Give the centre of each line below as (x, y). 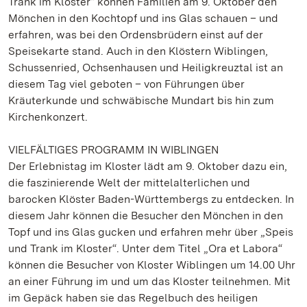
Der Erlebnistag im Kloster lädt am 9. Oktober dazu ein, (148, 166)
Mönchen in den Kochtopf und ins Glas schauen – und (143, 18)
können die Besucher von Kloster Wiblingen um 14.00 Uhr (152, 265)
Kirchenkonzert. (48, 117)
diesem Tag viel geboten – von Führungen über (126, 84)
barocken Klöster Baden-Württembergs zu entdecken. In (151, 199)
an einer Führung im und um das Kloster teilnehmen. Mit (149, 281)
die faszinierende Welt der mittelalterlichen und (129, 183)
